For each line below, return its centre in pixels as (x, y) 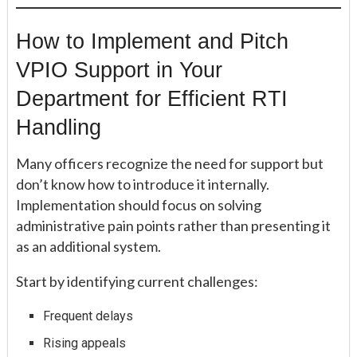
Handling (59, 127)
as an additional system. (88, 246)
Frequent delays (88, 316)
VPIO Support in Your (119, 69)
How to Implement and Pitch (152, 41)
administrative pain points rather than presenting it (173, 225)
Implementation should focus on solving (139, 204)
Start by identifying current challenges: (137, 281)
